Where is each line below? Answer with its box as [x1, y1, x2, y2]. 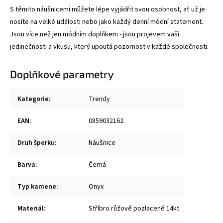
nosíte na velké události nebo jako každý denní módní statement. [10, 16, 203, 27]
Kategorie [17, 94, 49, 104]
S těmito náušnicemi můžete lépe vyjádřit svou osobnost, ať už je [10, 4, 205, 14]
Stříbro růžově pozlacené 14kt [89, 203, 179, 214]
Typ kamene [17, 181, 56, 192]
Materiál [17, 203, 44, 214]
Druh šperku [17, 137, 55, 148]
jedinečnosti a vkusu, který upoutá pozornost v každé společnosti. [10, 41, 209, 52]
